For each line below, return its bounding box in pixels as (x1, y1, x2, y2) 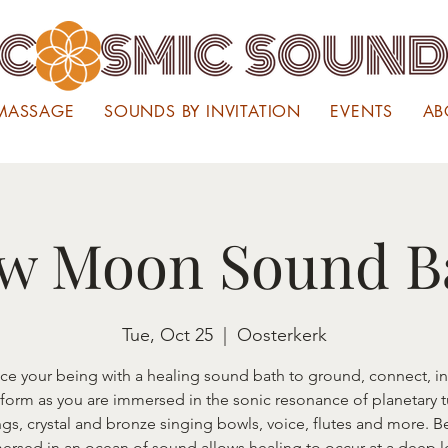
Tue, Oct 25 (121, 324, 213, 346)
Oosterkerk (236, 324, 327, 346)
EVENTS (330, 101, 394, 122)
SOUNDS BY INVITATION (104, 101, 302, 122)
